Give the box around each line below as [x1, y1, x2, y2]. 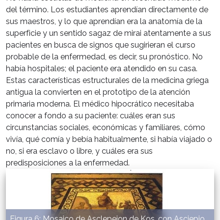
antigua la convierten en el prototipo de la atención [6, 87, 190, 97]
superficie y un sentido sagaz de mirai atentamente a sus [6, 28, 211, 38]
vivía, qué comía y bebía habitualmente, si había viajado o [6, 135, 212, 144]
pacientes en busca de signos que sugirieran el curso [6, 40, 195, 50]
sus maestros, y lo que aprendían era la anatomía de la [6, 17, 202, 27]
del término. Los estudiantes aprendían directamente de [6, 5, 208, 15]
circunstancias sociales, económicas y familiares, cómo [6, 123, 205, 133]
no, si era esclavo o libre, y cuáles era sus [6, 146, 153, 156]
